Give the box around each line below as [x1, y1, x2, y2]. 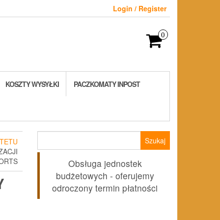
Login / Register [113, 3, 166, 13]
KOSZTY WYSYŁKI [5, 79, 59, 89]
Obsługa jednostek [68, 157, 142, 170]
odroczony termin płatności [52, 182, 158, 194]
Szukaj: [37, 131, 61, 141]
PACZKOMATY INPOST [74, 79, 140, 89]
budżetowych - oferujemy [55, 169, 154, 182]
